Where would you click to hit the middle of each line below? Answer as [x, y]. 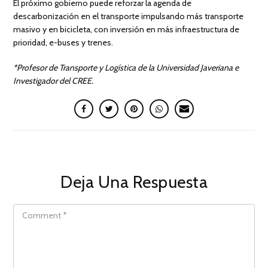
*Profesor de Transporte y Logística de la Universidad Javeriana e [126, 68]
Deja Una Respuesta [134, 182]
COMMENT [29, 208]
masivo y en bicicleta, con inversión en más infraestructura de [127, 30]
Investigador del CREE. [54, 81]
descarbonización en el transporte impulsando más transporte [129, 16]
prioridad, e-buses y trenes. [63, 43]
